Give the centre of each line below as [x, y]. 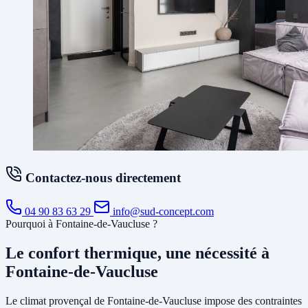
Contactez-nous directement [101, 178]
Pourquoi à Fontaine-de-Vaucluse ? [81, 224]
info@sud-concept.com [162, 212]
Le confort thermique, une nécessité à [137, 253]
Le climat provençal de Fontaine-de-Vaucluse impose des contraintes [154, 300]
